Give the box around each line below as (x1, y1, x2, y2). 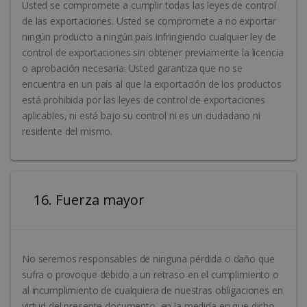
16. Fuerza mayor (103, 191, 145, 210)
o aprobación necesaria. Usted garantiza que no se (22, 61, 243, 75)
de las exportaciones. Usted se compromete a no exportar (22, 14, 277, 27)
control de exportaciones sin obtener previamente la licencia (22, 45, 284, 59)
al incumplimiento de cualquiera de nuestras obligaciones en (22, 284, 283, 297)
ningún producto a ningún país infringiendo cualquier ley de (22, 29, 276, 43)
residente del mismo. (22, 124, 113, 138)
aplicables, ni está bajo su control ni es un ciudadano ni (22, 108, 260, 122)
